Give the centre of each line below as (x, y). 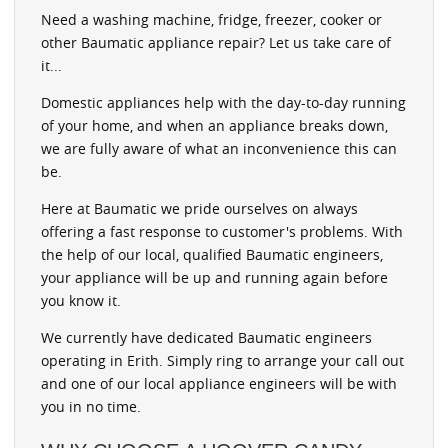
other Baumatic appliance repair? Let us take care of (216, 42)
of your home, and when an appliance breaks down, (214, 125)
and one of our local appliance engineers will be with (219, 383)
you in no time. (91, 406)
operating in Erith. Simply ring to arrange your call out (222, 360)
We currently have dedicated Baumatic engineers (206, 337)
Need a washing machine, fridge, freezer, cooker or (211, 19)
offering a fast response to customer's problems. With (222, 231)
